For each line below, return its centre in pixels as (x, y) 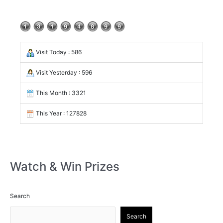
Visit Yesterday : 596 (63, 73)
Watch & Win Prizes (65, 166)
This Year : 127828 (60, 113)
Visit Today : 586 (58, 52)
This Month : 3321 (60, 93)
